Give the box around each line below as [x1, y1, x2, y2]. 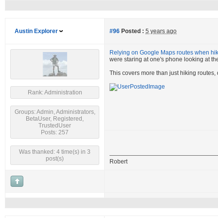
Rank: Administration [27, 89, 82, 96]
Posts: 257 [41, 129, 69, 136]
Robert [109, 158, 127, 165]
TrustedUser [38, 122, 71, 129]
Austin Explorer [15, 28, 58, 35]
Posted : [120, 28, 144, 35]
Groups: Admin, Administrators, [14, 109, 95, 115]
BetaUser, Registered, [26, 115, 84, 122]
